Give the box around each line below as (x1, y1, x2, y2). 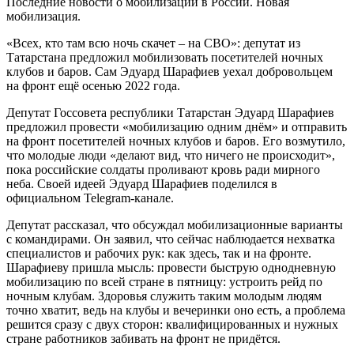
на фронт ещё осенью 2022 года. (6, 78, 180, 92)
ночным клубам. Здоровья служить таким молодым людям (6, 288, 322, 303)
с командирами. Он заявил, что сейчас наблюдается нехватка (6, 232, 335, 246)
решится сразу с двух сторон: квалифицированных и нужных (6, 317, 338, 331)
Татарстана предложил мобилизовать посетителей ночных (6, 50, 323, 64)
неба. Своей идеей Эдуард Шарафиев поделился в (6, 176, 277, 190)
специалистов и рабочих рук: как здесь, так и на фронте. (6, 246, 311, 260)
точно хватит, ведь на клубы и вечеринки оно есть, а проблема (6, 303, 345, 317)
